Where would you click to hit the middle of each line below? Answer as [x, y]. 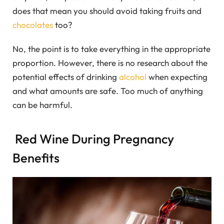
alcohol [133, 77]
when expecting [177, 77]
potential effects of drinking [66, 77]
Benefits [36, 157]
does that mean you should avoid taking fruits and [107, 10]
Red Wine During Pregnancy [93, 138]
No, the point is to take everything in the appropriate [111, 49]
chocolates [33, 24]
